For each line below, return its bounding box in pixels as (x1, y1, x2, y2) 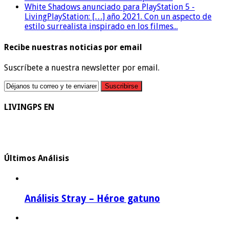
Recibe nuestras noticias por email (4, 42, 142, 52)
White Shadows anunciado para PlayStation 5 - (25, 2, 195, 12)
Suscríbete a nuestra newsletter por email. (4, 62, 159, 73)
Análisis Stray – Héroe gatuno (25, 193, 160, 204)
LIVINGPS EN (4, 102, 54, 112)
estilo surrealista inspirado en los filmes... (25, 21, 178, 32)
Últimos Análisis (4, 153, 69, 163)
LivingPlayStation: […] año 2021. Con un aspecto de (25, 12, 212, 22)
